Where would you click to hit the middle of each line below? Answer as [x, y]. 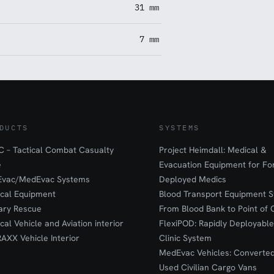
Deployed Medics [193, 179]
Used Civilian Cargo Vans [208, 267]
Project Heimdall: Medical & [213, 150]
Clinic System [186, 238]
